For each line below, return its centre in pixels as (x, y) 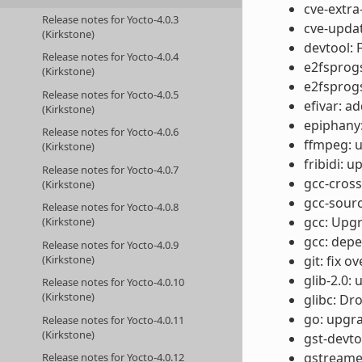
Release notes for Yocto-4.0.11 (114, 320)
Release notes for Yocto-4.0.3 (111, 19)
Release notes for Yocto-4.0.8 (111, 207)
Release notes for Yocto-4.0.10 (114, 282)
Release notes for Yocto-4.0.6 (111, 132)
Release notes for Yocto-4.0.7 (111, 169)
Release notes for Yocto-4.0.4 (111, 57)
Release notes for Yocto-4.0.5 (111, 94)
